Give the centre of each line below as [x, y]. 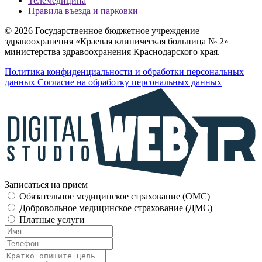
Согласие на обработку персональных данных [130, 82]
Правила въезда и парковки [83, 11]
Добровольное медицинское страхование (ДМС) [116, 208]
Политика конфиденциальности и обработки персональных [124, 72]
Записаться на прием [46, 184]
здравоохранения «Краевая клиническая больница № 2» [117, 42]
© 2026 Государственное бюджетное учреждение [102, 31]
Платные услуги [52, 219]
